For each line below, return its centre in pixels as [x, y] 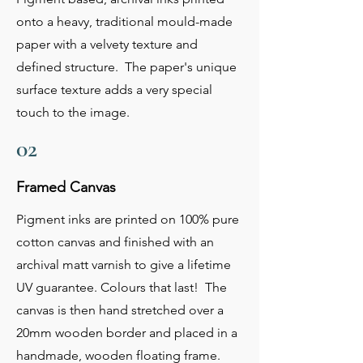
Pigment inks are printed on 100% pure [128, 220]
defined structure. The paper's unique [126, 67]
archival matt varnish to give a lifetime [124, 265]
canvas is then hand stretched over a [120, 310]
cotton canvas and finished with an [115, 242]
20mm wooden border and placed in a [127, 333]
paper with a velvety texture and [107, 45]
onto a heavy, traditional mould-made [124, 22]
